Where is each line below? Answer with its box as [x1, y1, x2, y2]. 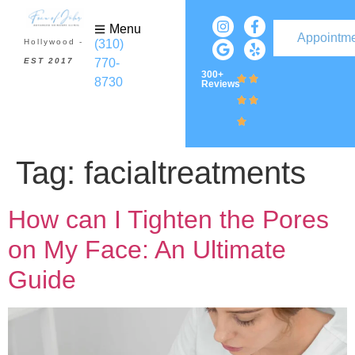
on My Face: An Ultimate [8, 235, 286, 264]
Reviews [201, 78, 241, 90]
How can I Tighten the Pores [8, 205, 329, 234]
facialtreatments [84, 155, 306, 190]
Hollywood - [24, 37, 83, 47]
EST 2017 [24, 56, 74, 66]
